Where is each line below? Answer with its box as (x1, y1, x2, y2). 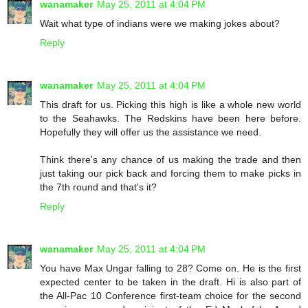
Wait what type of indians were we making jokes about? (40, 17, 280, 29)
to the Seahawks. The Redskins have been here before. (40, 112, 301, 124)
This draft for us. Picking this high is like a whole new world (40, 98, 301, 110)
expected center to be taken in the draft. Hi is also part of (40, 276, 301, 287)
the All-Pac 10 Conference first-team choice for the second (40, 289, 301, 301)
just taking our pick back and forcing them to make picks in (40, 167, 301, 179)
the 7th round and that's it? (40, 181, 157, 192)
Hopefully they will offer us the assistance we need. (40, 126, 261, 137)
